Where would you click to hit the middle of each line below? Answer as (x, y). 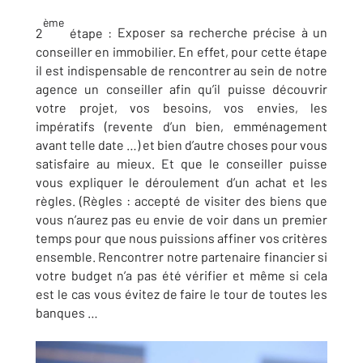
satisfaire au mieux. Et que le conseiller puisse (181, 163)
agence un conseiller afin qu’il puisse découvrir (181, 88)
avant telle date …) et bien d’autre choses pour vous (181, 144)
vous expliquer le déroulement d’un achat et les (181, 181)
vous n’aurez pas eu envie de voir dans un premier (181, 219)
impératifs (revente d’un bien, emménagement (181, 126)
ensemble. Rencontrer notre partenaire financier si (181, 256)
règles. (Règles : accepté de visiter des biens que (181, 200)
